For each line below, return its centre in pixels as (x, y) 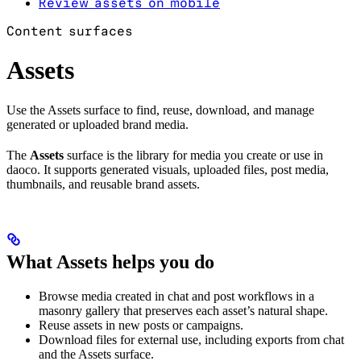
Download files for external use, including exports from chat (191, 339)
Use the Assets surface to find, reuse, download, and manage (160, 110)
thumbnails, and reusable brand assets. (103, 184)
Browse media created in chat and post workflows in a (176, 296)
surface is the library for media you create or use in (193, 155)
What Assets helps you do (110, 261)
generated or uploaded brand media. (98, 124)
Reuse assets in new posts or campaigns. (141, 325)
